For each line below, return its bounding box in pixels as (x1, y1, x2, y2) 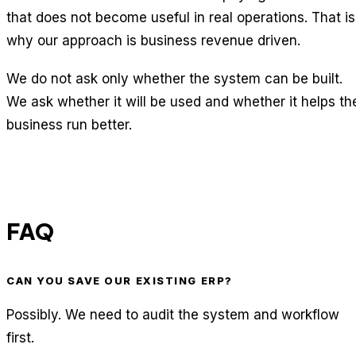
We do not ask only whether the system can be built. (6, 70, 342, 87)
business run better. (6, 116, 132, 133)
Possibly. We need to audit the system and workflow (6, 307, 339, 323)
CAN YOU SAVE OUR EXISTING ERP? (6, 273, 233, 287)
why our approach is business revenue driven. (6, 32, 300, 48)
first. (6, 330, 34, 346)
